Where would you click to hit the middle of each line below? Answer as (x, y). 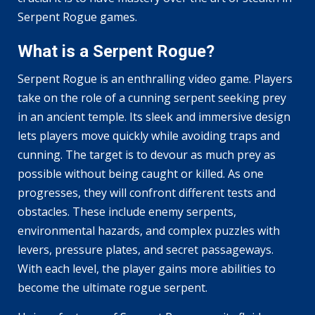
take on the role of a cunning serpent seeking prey (152, 98)
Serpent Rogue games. (77, 17)
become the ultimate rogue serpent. (112, 288)
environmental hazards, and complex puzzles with (149, 231)
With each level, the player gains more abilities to (147, 269)
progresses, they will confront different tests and (147, 193)
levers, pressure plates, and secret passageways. (146, 250)
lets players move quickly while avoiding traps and (149, 136)
